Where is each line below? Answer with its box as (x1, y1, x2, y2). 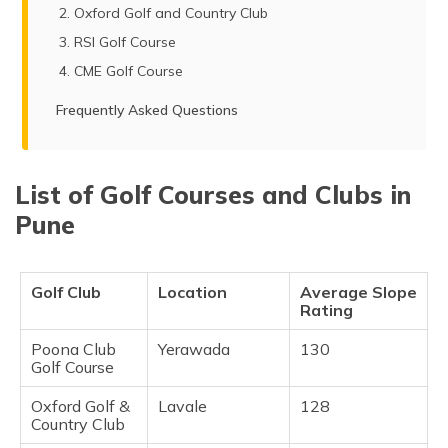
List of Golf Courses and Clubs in (15, 179, 411, 211)
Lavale (158, 396, 207, 417)
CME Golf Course (74, 62, 184, 81)
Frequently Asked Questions (56, 101, 239, 120)
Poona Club (31, 339, 116, 360)
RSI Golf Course (74, 33, 177, 52)
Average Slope (300, 282, 417, 303)
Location (158, 282, 227, 303)
